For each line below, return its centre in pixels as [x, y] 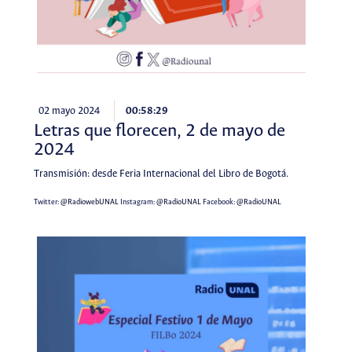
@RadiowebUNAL [89, 202]
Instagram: [137, 202]
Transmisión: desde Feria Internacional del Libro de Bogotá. [161, 174]
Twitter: [47, 202]
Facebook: [218, 202]
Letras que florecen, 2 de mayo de [159, 132]
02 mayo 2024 [69, 111]
